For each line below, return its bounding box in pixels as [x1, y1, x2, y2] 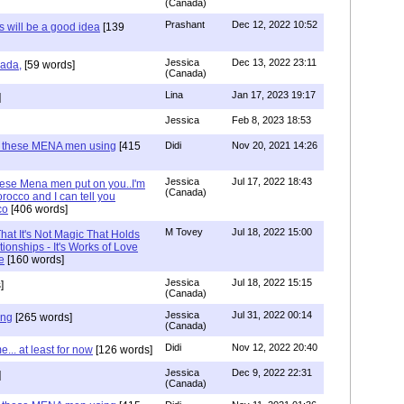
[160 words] [5, 253, 64, 266]
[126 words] [93, 344, 152, 356]
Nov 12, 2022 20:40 [232, 342, 317, 353]
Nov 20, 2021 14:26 [232, 140, 317, 151]
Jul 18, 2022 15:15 [232, 277, 312, 288]
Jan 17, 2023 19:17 [232, 89, 316, 100]
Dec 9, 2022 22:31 [232, 367, 312, 378]
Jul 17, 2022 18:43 [232, 176, 312, 187]
